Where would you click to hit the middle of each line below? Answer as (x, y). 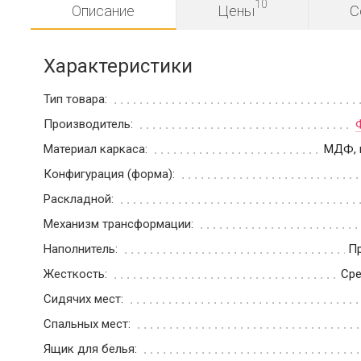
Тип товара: (77, 100)
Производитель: (90, 124)
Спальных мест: (89, 324)
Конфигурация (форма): (111, 174)
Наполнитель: (82, 249)
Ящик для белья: (92, 349)
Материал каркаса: (97, 149)
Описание (103, 11)
